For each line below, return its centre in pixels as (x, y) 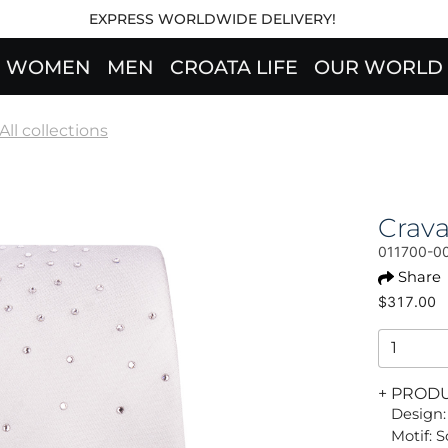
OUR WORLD (378, 67)
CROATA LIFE (233, 67)
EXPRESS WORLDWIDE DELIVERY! (212, 19)
